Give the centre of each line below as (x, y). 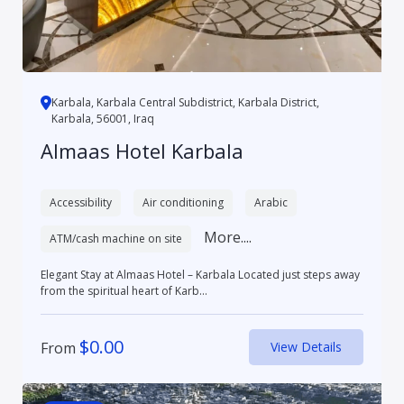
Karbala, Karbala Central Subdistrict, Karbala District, (185, 103)
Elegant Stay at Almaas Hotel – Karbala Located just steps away (139, 275)
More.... (227, 238)
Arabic (271, 203)
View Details (307, 347)
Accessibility (80, 203)
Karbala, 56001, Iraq (102, 119)
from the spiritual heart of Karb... (124, 291)
